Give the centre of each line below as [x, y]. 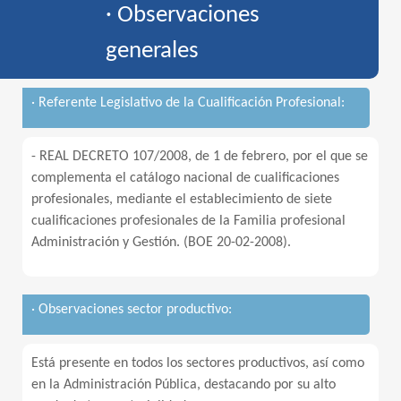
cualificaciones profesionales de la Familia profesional [188, 221]
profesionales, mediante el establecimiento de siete [182, 200]
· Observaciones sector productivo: [132, 310]
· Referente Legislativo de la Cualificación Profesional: [188, 103]
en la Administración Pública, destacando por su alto [183, 385]
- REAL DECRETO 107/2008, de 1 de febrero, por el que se [200, 157]
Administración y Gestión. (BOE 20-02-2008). [161, 243]
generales [152, 51]
